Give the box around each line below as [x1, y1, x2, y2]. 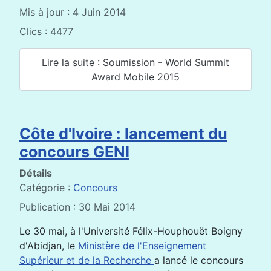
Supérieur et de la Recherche [19, 253, 154, 266]
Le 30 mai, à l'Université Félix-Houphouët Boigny [19, 224, 243, 237]
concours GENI [19, 142, 129, 161]
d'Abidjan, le [19, 239, 78, 252]
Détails [19, 166, 52, 179]
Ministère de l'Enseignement [78, 239, 206, 252]
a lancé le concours [154, 253, 243, 266]
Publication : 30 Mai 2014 [19, 200, 135, 213]
